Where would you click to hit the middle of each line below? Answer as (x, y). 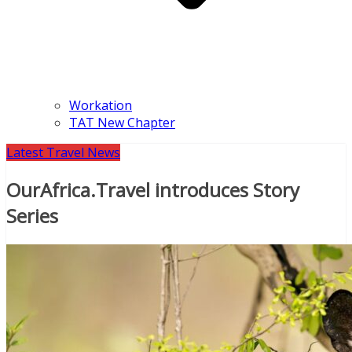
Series (32, 215)
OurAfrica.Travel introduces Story (153, 189)
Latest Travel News (63, 152)
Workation (101, 105)
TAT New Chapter (122, 123)
